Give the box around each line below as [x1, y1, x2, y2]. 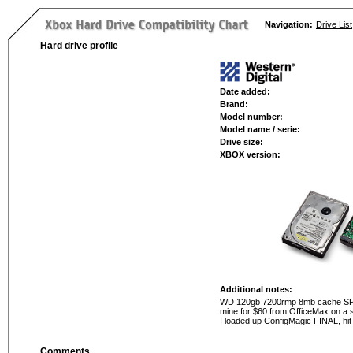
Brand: [219, 99, 248, 109]
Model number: [219, 112, 283, 121]
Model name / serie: [219, 124, 300, 134]
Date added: [219, 87, 270, 96]
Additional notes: [219, 284, 292, 294]
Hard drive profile [40, 40, 118, 51]
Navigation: [265, 20, 313, 29]
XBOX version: [219, 150, 281, 159]
